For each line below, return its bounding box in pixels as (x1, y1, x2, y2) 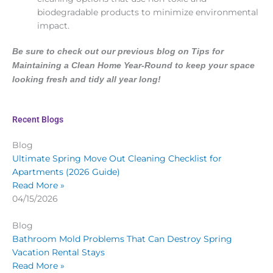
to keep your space (172, 61, 255, 71)
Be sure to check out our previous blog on (12, 47, 191, 57)
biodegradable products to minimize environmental (37, 7, 259, 17)
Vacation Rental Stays (12, 247, 105, 258)
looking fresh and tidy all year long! (12, 75, 161, 85)
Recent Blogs (12, 115, 63, 125)
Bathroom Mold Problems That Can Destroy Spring (12, 234, 232, 244)
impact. (37, 20, 70, 30)
